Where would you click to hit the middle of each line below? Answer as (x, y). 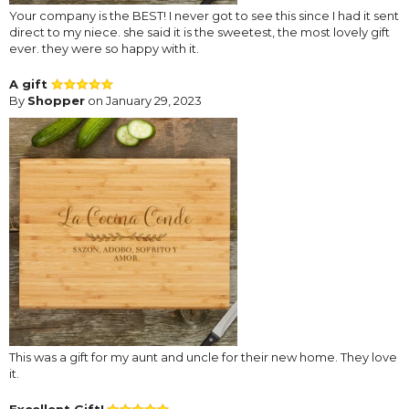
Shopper (56, 100)
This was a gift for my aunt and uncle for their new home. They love (203, 357)
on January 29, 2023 (143, 100)
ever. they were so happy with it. (104, 48)
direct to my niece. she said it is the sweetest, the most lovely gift (199, 31)
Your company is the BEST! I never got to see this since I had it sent (204, 15)
